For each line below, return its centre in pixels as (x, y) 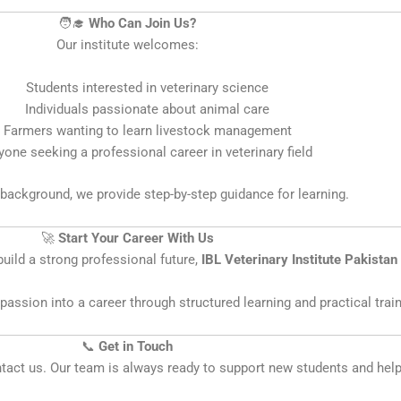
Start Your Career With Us (136, 238)
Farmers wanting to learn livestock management (147, 131)
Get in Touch (136, 346)
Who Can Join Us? (142, 23)
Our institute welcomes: (127, 45)
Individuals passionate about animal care (147, 109)
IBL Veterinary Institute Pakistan (299, 259)
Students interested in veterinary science (147, 88)
